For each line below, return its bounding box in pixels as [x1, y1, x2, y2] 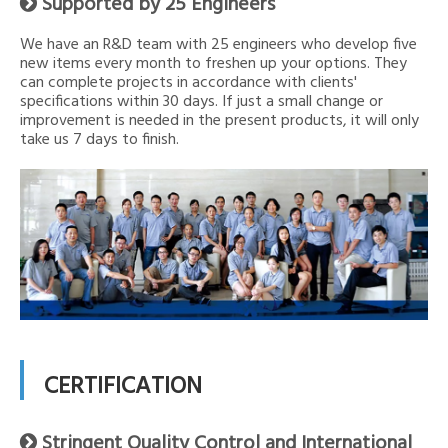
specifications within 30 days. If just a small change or [20, 88, 383, 115]
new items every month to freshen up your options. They [20, 50, 407, 77]
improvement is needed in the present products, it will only [20, 107, 419, 134]
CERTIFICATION [44, 368, 202, 407]
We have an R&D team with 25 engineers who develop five [20, 31, 417, 58]
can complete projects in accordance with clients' [20, 69, 357, 96]
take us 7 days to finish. [20, 126, 179, 153]
